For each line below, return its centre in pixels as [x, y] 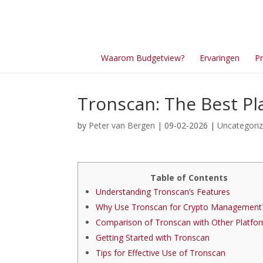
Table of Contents [189, 178]
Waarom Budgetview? [143, 58]
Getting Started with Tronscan [153, 237]
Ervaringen [220, 58]
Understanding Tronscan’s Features [163, 192]
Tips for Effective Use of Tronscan [161, 253]
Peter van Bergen [122, 125]
